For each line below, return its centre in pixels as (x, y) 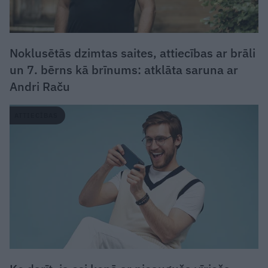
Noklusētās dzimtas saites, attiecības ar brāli (133, 53)
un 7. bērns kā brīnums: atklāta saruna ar (124, 69)
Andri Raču (41, 86)
